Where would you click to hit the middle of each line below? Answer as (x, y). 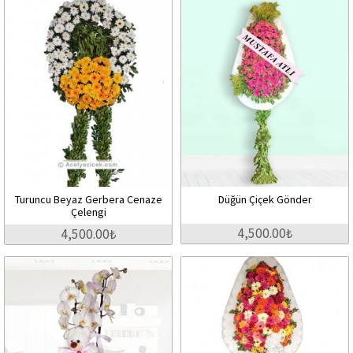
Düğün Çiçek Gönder (265, 199)
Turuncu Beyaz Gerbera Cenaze (88, 199)
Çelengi (88, 212)
